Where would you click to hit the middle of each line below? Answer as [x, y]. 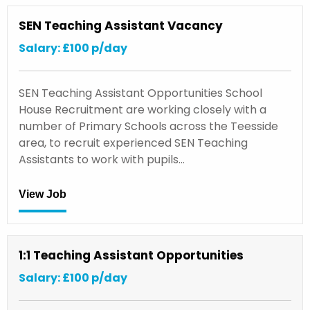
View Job [43, 194]
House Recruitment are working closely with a [143, 109]
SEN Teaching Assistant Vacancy [121, 25]
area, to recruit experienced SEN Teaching [133, 143]
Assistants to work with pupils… [102, 159]
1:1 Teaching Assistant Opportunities [131, 255]
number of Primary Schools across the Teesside [148, 126]
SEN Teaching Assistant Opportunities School [140, 93]
